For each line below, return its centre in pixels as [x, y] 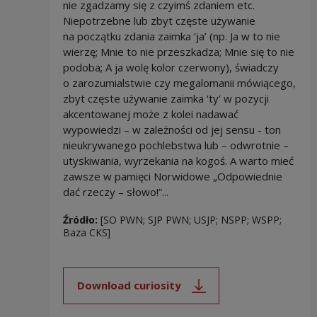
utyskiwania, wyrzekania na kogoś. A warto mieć [178, 160]
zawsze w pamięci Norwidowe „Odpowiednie [172, 176]
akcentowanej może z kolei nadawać [150, 114]
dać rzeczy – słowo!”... [115, 191]
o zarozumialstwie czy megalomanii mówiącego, [179, 82]
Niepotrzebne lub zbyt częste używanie [159, 20]
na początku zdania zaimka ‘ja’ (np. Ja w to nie [171, 36]
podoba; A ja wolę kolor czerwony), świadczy [171, 67]
